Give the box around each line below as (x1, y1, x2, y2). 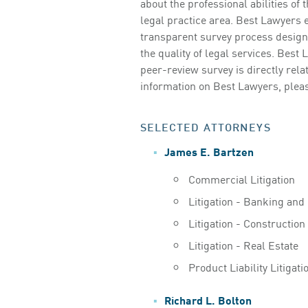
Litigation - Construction (188, 214, 305, 231)
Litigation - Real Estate (188, 236, 298, 253)
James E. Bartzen (164, 142, 254, 159)
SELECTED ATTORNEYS (140, 118, 271, 134)
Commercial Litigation (188, 170, 295, 187)
